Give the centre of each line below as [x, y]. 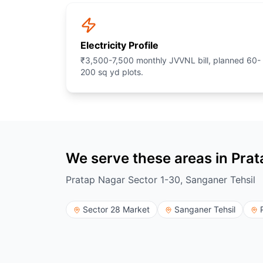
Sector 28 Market [116, 209]
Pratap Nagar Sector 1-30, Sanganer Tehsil [161, 180]
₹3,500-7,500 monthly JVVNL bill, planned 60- [171, 60]
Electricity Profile [119, 45]
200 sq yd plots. [112, 72]
